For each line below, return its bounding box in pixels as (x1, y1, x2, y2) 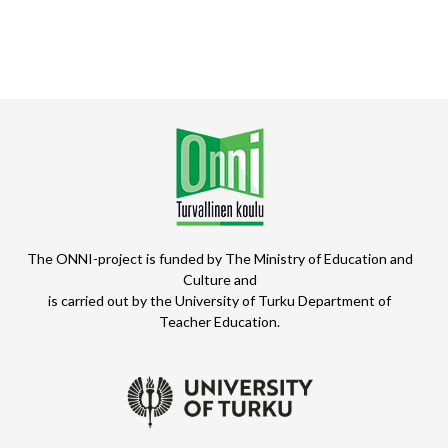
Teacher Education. (159, 312, 281, 330)
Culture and (182, 270, 257, 288)
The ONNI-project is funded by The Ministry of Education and (26, 249, 413, 267)
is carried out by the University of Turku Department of (48, 291, 392, 309)
